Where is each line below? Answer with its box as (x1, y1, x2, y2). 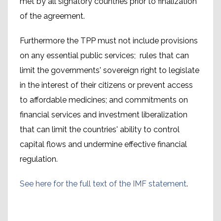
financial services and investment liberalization (20, 110, 187, 119)
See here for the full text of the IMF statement (20, 179, 186, 188)
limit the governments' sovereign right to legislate (20, 66, 199, 75)
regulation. (20, 154, 58, 164)
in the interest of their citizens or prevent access (20, 80, 193, 90)
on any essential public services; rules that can (20, 51, 189, 60)
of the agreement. (20, 11, 85, 21)
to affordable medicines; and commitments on (20, 95, 188, 105)
